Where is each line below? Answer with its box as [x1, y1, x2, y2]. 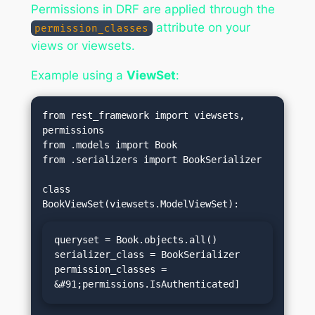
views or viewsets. [30, 38, 135, 53]
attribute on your [153, 20, 251, 34]
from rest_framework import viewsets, [42, 109, 245, 121]
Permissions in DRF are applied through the [30, 1, 275, 16]
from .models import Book [42, 139, 178, 150]
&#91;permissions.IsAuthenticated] [54, 278, 240, 290]
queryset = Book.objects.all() [54, 234, 217, 246]
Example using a [30, 68, 127, 83]
